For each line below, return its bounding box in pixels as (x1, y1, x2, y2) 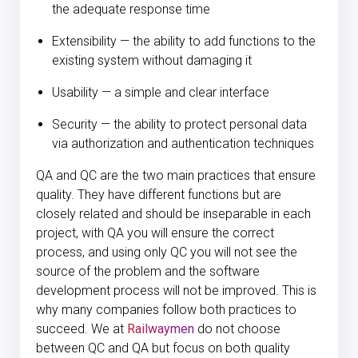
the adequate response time (52, 2, 210, 18)
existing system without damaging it (52, 53, 252, 69)
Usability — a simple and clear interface (52, 85, 269, 101)
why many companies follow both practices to (36, 302, 296, 318)
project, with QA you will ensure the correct (36, 225, 274, 241)
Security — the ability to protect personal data (52, 117, 307, 133)
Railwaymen (127, 321, 194, 337)
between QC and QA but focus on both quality (36, 340, 290, 356)
